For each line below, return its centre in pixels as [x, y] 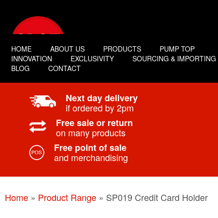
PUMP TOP [177, 49]
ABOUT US [67, 49]
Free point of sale [90, 147]
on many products [91, 132]
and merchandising [91, 157]
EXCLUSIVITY [92, 58]
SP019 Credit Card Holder [157, 197]
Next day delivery [101, 98]
